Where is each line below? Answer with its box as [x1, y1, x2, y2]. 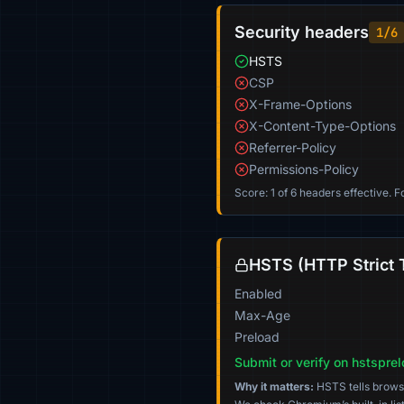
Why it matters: [234, 380, 314, 393]
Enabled [234, 286, 282, 301]
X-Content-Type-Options [249, 118, 396, 133]
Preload [234, 329, 280, 344]
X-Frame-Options [249, 96, 352, 112]
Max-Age [234, 308, 290, 323]
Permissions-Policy [249, 161, 359, 177]
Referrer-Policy [249, 140, 336, 155]
